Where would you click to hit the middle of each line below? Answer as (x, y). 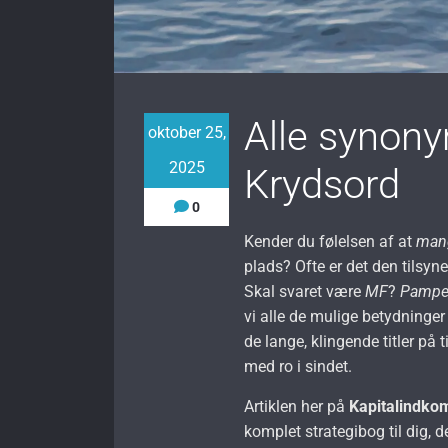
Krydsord (322, 184)
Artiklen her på (297, 406)
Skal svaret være (305, 291)
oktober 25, (186, 132)
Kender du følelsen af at (330, 241)
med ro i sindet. (298, 366)
